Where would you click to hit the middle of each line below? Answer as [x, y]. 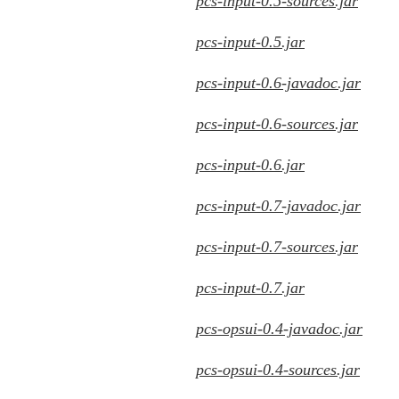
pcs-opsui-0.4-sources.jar [278, 370]
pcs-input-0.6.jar [250, 165]
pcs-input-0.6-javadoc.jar [278, 83]
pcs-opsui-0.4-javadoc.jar [279, 329]
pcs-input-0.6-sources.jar [277, 124]
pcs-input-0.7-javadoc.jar [278, 206]
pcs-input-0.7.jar [250, 288]
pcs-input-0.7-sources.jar [277, 247]
